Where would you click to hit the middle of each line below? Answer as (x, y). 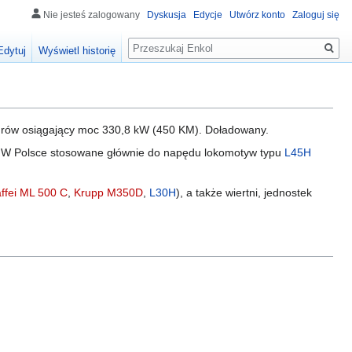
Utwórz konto (257, 15)
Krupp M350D (108, 193)
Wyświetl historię (77, 51)
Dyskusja (167, 15)
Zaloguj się (316, 15)
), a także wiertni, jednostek (244, 193)
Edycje (208, 15)
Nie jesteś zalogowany (92, 15)
